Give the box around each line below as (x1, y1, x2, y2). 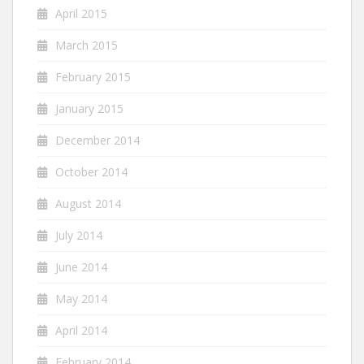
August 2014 (55, 196, 121, 212)
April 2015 (55, 6, 107, 22)
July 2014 (55, 227, 102, 244)
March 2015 (55, 37, 118, 54)
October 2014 (55, 164, 128, 180)
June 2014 (55, 259, 107, 275)
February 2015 (55, 69, 131, 85)
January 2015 (55, 101, 123, 117)
